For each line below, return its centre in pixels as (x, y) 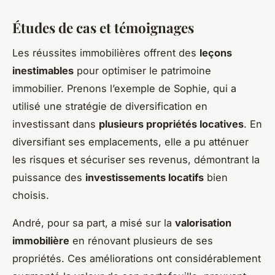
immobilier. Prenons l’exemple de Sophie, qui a (124, 88)
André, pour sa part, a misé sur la (94, 223)
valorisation (203, 223)
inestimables (43, 70)
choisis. (31, 195)
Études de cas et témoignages (103, 27)
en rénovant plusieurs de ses (141, 240)
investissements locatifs (145, 177)
